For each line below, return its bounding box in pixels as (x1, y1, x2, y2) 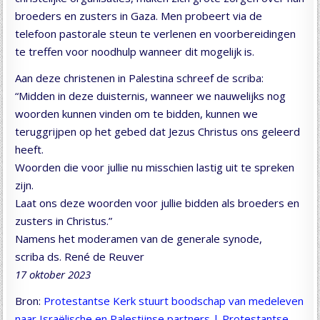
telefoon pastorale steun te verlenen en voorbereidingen (15, 26, 296, 41)
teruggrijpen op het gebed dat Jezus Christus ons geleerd (15, 124, 301, 139)
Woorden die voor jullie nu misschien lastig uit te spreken (15, 159, 295, 174)
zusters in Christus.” (15, 213, 113, 228)
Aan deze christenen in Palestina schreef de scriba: (15, 70, 264, 85)
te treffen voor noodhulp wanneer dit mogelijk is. (15, 44, 255, 59)
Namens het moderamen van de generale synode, (15, 231, 263, 246)
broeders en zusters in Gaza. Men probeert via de (15, 8, 263, 23)
